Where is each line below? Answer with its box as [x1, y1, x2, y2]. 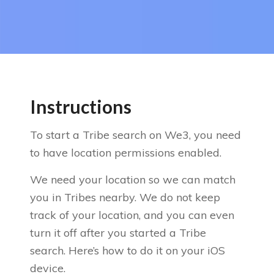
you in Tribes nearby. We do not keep [29, 190, 220, 205]
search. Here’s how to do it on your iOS [29, 243, 225, 258]
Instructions [29, 95, 131, 117]
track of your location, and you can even [29, 208, 234, 223]
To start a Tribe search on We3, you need [29, 127, 241, 142]
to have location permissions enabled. [29, 145, 221, 160]
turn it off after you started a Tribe [29, 226, 206, 240]
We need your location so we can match [29, 172, 235, 187]
